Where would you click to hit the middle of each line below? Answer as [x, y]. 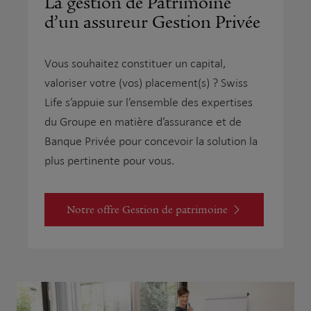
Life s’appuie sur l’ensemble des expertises [149, 103]
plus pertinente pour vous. [109, 161]
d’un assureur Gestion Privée [152, 23]
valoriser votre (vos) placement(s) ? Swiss [146, 83]
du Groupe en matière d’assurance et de [143, 122]
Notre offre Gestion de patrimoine [147, 210]
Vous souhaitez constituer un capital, [135, 64]
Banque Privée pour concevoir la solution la [151, 142]
